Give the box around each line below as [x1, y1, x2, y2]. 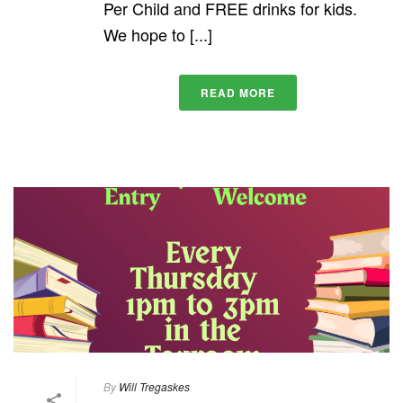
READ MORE [200, 84, 275, 101]
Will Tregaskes [119, 379, 190, 395]
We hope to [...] [103, 22, 212, 46]
